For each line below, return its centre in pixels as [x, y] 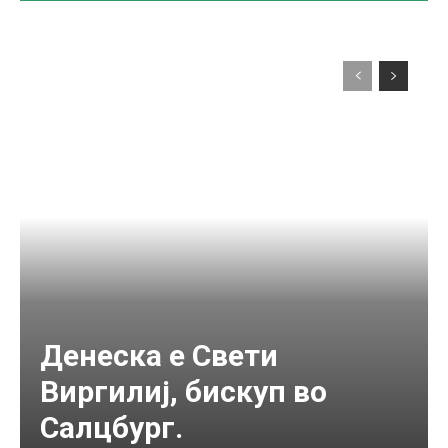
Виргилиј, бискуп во [183, 391]
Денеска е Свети [159, 355]
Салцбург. [111, 427]
